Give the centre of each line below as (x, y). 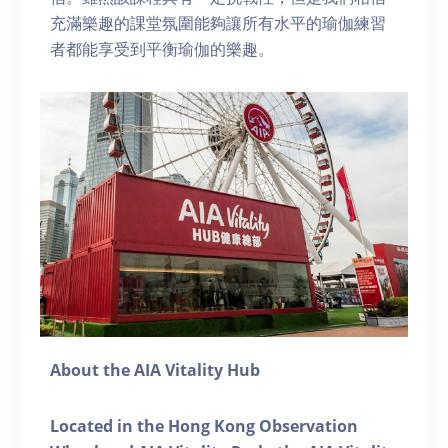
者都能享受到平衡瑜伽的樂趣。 (162, 49)
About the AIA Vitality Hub (155, 370)
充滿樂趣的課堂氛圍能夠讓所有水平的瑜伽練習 (218, 23)
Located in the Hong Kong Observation (204, 426)
